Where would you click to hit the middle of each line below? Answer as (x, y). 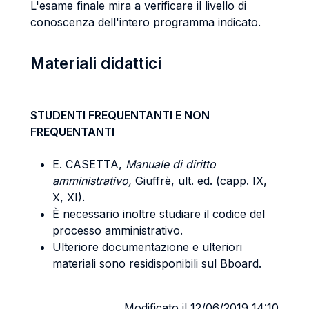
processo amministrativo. (118, 230)
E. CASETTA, (89, 164)
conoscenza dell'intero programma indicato (144, 22)
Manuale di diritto (171, 164)
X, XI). (70, 197)
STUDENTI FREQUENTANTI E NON (120, 115)
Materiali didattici (96, 63)
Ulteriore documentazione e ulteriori (147, 247)
